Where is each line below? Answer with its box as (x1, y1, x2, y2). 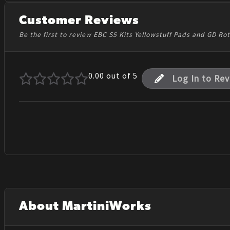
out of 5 (104, 70, 138, 81)
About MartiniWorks (19, 201, 151, 214)
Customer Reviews (19, 14, 139, 27)
